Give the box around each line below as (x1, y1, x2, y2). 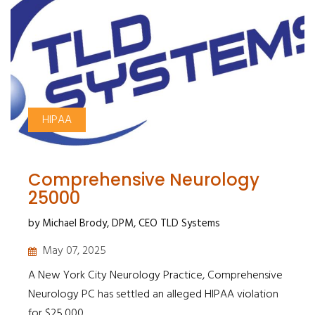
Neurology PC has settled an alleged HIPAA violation (28, 285, 278, 304)
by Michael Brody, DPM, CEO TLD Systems (28, 214, 220, 232)
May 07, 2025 (42, 241, 106, 260)
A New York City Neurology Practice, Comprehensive (28, 266, 283, 285)
